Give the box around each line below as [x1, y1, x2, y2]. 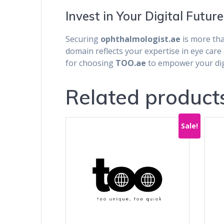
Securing [65, 33, 101, 45]
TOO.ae [115, 57, 146, 69]
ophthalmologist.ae [100, 33, 181, 45]
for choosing [65, 57, 116, 69]
